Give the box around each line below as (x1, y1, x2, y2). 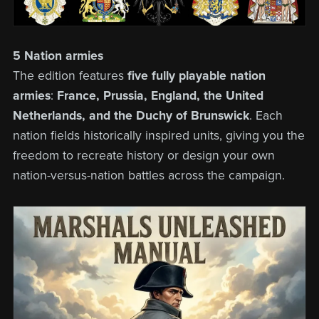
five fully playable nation (127, 68, 266, 84)
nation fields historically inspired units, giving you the (12, 128, 305, 144)
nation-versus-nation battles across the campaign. (12, 168, 285, 184)
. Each (249, 108, 283, 124)
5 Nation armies (12, 48, 103, 64)
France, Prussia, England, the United (56, 88, 263, 104)
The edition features (12, 68, 127, 84)
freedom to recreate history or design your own (12, 148, 275, 164)
